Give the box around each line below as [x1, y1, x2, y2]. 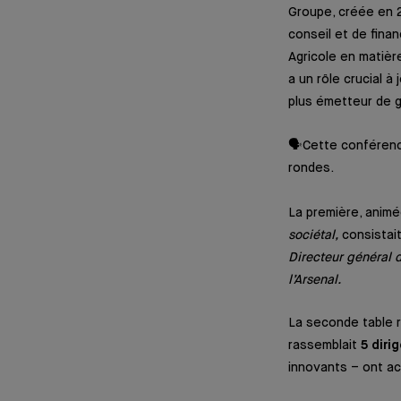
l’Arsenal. [288, 273, 341, 286]
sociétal [288, 228, 335, 242]
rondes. [288, 161, 334, 175]
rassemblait [288, 338, 361, 352]
